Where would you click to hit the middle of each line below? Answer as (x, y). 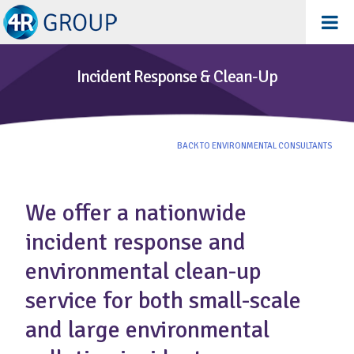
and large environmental (147, 330)
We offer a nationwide (136, 213)
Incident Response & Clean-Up (177, 77)
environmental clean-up (143, 271)
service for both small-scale (163, 300)
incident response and (136, 242)
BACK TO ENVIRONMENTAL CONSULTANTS (254, 146)
